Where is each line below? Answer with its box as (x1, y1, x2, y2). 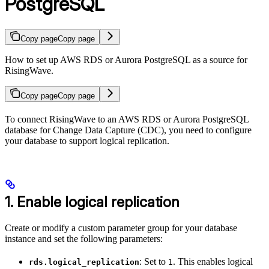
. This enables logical (173, 256, 253, 267)
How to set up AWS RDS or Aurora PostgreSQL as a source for (5, 54, 247, 65)
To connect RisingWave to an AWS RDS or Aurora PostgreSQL (5, 113, 249, 124)
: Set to (139, 256, 168, 267)
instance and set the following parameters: (5, 233, 163, 244)
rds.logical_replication (29, 257, 139, 267)
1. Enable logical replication (5, 193, 180, 211)
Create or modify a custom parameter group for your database (5, 222, 237, 233)
